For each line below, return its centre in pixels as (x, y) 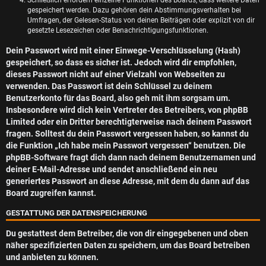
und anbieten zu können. (52, 257)
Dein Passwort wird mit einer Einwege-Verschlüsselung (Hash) (123, 50)
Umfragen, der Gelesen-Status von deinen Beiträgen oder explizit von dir (141, 20)
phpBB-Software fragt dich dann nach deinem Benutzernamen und (131, 157)
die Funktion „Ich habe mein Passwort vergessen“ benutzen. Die (126, 145)
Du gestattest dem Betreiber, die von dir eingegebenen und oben (127, 233)
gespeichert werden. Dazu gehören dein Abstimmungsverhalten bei (134, 10)
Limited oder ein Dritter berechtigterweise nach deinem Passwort (129, 122)
